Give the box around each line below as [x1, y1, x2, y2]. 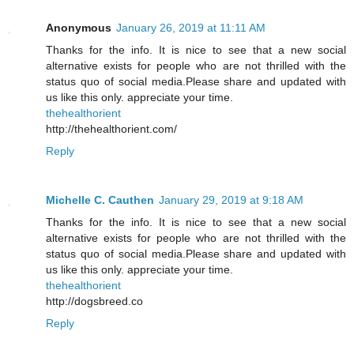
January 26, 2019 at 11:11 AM [116, 21, 265, 34]
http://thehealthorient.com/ [46, 122, 177, 135]
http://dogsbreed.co [46, 294, 143, 307]
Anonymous [46, 21, 111, 34]
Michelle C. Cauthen [46, 193, 154, 206]
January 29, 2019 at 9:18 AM [159, 193, 303, 206]
